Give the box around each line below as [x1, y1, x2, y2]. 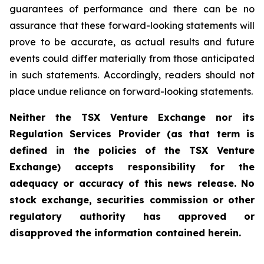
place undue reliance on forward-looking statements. [9, 85, 253, 97]
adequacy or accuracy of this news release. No [9, 177, 255, 189]
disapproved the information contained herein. [9, 227, 241, 239]
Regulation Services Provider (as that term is [9, 128, 255, 140]
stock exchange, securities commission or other [9, 194, 255, 206]
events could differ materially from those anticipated [9, 52, 255, 64]
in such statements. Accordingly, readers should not [9, 69, 255, 81]
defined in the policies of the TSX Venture [9, 144, 255, 156]
